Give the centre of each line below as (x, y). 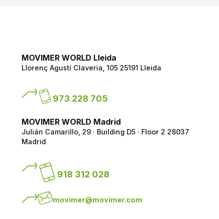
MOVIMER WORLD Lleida (69, 57)
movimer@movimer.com (97, 200)
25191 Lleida (139, 67)
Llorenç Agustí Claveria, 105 (69, 67)
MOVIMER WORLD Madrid (71, 121)
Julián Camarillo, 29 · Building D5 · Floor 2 (93, 131)
